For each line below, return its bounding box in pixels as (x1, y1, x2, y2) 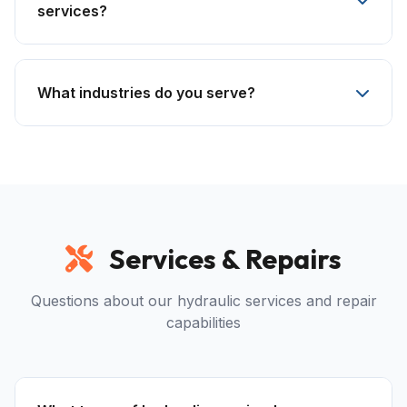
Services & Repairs (104, 242, 342, 276)
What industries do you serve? (37, 84, 255, 102)
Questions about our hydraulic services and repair (30, 292, 377, 310)
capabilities (166, 313, 241, 332)
